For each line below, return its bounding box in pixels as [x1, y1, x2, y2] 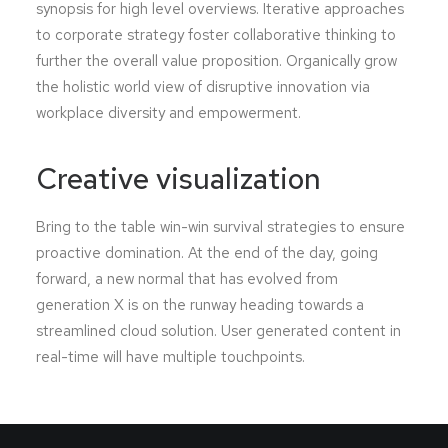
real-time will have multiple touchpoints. [36, 347, 305, 367]
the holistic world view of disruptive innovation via [36, 77, 370, 97]
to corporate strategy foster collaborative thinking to [36, 25, 396, 45]
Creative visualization [36, 159, 321, 198]
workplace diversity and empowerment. [36, 103, 301, 123]
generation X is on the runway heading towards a [36, 295, 364, 315]
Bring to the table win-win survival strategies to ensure [36, 217, 405, 237]
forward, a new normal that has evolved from [36, 269, 338, 289]
